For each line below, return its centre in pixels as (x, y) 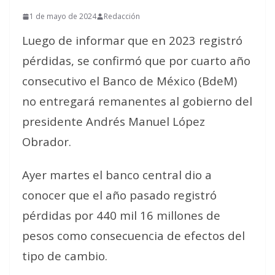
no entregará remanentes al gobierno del (137, 101)
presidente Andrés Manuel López (114, 121)
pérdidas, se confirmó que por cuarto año (136, 60)
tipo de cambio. (65, 256)
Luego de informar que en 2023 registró (132, 40)
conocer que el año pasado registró (119, 195)
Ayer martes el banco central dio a (117, 175)
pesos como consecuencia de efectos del (134, 235)
